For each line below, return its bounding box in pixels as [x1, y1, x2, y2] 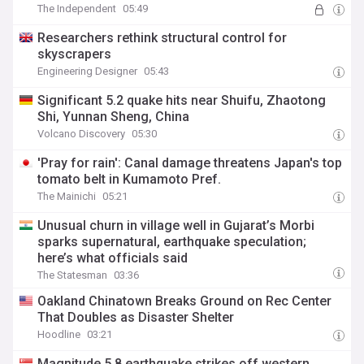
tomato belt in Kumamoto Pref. [37, 171, 222, 187]
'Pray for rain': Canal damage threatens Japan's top [37, 155, 343, 171]
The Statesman [37, 269, 108, 281]
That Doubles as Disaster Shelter [37, 310, 235, 325]
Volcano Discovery [37, 128, 126, 140]
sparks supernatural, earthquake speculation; [37, 234, 307, 249]
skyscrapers [37, 46, 112, 62]
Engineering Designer [37, 65, 138, 77]
